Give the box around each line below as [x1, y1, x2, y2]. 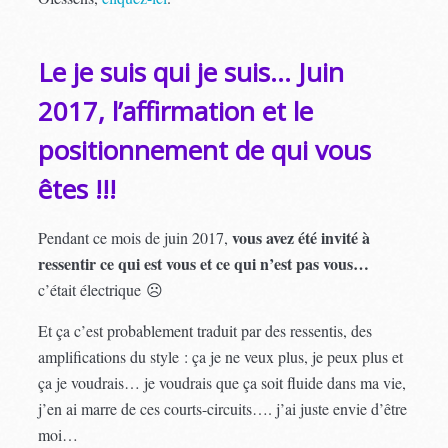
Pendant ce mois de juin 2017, [38, 226, 233, 248]
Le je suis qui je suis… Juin [38, 53, 345, 90]
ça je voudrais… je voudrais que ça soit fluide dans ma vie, [38, 371, 407, 393]
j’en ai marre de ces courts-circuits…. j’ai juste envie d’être [38, 397, 408, 419]
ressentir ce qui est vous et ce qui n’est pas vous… [38, 251, 370, 275]
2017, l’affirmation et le [38, 92, 314, 129]
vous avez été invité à [232, 225, 371, 249]
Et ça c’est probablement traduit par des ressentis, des [38, 319, 373, 341]
